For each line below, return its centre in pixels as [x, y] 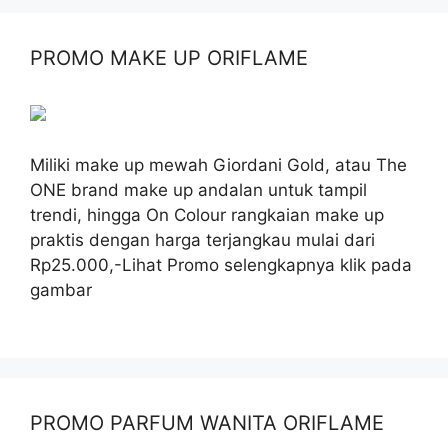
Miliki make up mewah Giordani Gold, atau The [218, 164]
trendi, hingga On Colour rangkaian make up [207, 214]
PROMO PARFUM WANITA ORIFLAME [207, 422]
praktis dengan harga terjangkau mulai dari [202, 239]
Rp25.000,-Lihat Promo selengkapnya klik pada [221, 264]
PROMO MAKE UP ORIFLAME [169, 57]
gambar [61, 289]
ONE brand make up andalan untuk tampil [198, 189]
